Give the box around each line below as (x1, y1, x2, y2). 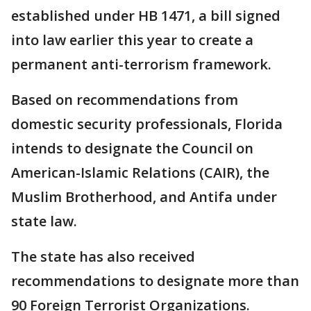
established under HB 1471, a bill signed (11, 6, 280, 25)
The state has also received (11, 247, 195, 266)
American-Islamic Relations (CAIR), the (11, 163, 269, 182)
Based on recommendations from (11, 90, 238, 109)
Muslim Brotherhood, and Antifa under (11, 187, 277, 206)
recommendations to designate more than (11, 271, 299, 290)
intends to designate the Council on (11, 139, 253, 158)
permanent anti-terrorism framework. (11, 55, 275, 74)
